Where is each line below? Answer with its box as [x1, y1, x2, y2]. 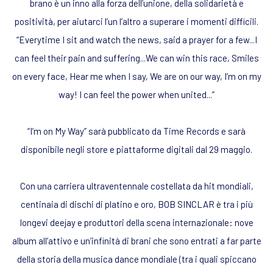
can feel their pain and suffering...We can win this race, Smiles [14, 52, 259, 63]
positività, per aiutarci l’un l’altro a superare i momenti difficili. [15, 15, 258, 27]
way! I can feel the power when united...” [58, 88, 214, 100]
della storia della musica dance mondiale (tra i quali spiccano [16, 253, 257, 264]
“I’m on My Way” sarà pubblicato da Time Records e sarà [27, 125, 246, 136]
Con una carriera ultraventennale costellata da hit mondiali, [19, 180, 253, 191]
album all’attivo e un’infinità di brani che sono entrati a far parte [12, 235, 261, 246]
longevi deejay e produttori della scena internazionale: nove [19, 216, 253, 228]
